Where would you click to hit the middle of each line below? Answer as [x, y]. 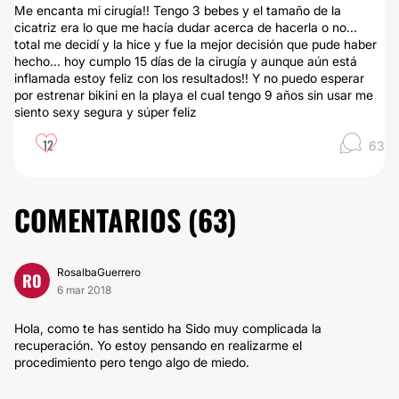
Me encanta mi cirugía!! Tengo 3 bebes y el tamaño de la [178, 10]
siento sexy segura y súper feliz [106, 112]
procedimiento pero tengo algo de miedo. [132, 362]
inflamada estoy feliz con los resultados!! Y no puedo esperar [189, 78]
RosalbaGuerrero [99, 272]
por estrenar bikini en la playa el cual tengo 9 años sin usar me [194, 95]
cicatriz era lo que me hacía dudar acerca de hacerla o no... [186, 27]
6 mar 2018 [84, 290]
